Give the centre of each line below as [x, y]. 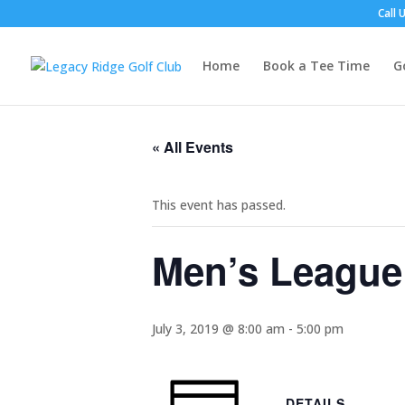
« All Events [193, 147]
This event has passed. [219, 205]
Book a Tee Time [316, 66]
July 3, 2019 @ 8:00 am [218, 329]
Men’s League [277, 270]
